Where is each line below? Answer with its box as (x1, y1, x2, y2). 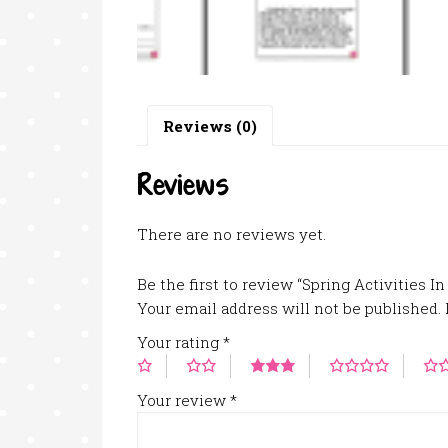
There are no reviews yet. (137, 224, 326, 245)
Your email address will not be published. (137, 298, 441, 319)
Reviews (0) (163, 115, 257, 136)
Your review (137, 390, 230, 411)
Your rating (137, 332, 223, 353)
